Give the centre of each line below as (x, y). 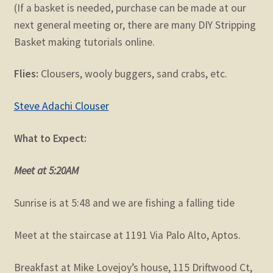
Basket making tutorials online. (84, 42)
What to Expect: (51, 139)
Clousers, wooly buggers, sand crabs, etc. (134, 74)
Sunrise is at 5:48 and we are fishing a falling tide (124, 203)
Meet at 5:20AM (46, 171)
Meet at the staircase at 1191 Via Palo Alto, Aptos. (127, 235)
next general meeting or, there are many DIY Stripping (135, 25)
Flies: (27, 74)
